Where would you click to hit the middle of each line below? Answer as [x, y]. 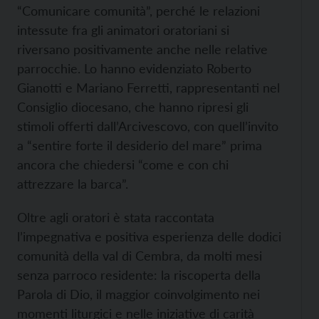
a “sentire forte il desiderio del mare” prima [140, 145]
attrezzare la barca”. [73, 184]
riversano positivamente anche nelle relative [142, 49]
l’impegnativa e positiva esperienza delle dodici [149, 236]
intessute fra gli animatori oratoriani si [123, 30]
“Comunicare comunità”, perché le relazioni [138, 11]
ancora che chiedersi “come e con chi [123, 164]
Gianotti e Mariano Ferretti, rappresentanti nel [148, 88]
